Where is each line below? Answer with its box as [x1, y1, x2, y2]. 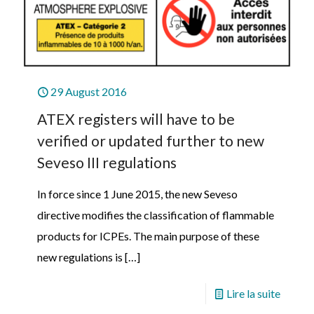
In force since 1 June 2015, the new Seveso [37, 187, 238, 201]
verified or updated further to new [37, 132, 264, 150]
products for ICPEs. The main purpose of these [37, 229, 259, 243]
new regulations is [37, 250, 123, 264]
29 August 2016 [50, 85, 127, 99]
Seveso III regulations [37, 153, 177, 172]
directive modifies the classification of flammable [37, 208, 274, 222]
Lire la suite [226, 287, 280, 301]
